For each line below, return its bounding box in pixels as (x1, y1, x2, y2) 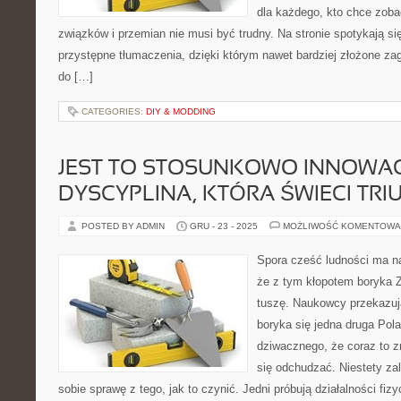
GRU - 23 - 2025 (190, 221, 258, 231)
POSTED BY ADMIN (81, 221, 167, 231)
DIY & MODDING (146, 107, 216, 116)
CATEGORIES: (81, 107, 146, 116)
